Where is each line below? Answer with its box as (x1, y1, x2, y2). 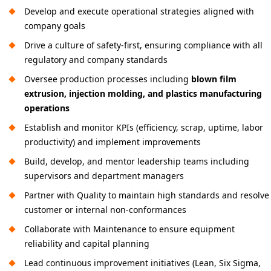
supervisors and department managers (24, 170, 184, 181)
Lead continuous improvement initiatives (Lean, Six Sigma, (24, 257, 261, 269)
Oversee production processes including (24, 73, 191, 85)
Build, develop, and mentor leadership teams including (24, 155, 249, 167)
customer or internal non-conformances (24, 204, 186, 215)
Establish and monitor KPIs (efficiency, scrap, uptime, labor (24, 122, 263, 133)
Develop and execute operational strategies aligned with (24, 5, 254, 17)
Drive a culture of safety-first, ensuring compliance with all (24, 39, 263, 51)
